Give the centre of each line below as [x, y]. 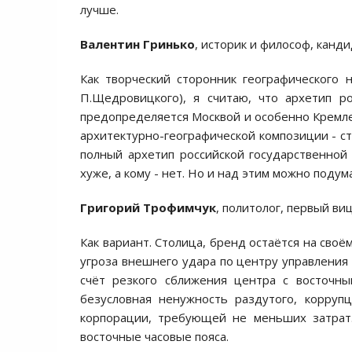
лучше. [99, 9]
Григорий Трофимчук [148, 207]
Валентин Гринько [137, 44]
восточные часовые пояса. [154, 336]
